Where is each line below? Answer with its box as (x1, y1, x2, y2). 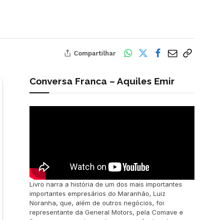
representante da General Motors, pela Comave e (29, 208, 183, 216)
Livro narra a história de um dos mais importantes (29, 180, 182, 188)
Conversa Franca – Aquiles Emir (29, 76, 175, 86)
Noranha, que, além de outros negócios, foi (29, 199, 164, 207)
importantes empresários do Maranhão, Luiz (29, 190, 165, 197)
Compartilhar (74, 49, 116, 57)
